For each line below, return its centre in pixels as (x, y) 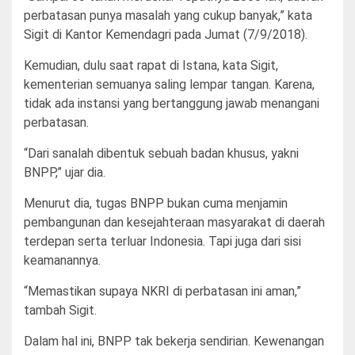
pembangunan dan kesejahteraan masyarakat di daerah (174, 222)
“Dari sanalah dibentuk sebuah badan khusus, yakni (161, 153)
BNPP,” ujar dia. (65, 172)
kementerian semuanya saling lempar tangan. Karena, (169, 84)
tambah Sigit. (60, 310)
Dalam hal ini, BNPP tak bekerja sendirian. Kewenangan (174, 341)
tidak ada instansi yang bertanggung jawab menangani (172, 103)
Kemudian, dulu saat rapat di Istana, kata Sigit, (151, 65)
